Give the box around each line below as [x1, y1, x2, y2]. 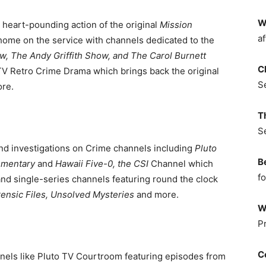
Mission [160, 19, 192, 30]
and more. [134, 189, 179, 200]
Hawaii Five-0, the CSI [53, 158, 151, 169]
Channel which [151, 158, 213, 169]
